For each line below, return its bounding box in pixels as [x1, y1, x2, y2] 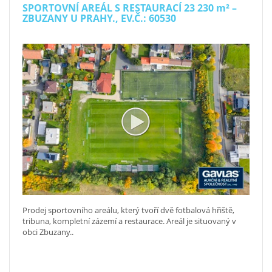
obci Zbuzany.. [22, 226, 73, 238]
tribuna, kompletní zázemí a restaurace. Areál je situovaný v [22, 216, 236, 227]
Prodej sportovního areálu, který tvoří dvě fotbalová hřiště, [22, 205, 234, 216]
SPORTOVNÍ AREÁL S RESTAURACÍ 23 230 [22, 1, 216, 15]
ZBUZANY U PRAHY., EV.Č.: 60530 [22, 12, 176, 25]
